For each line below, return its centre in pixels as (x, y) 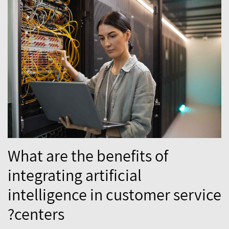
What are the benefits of (88, 155)
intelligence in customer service (114, 194)
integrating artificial (75, 175)
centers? (39, 213)
